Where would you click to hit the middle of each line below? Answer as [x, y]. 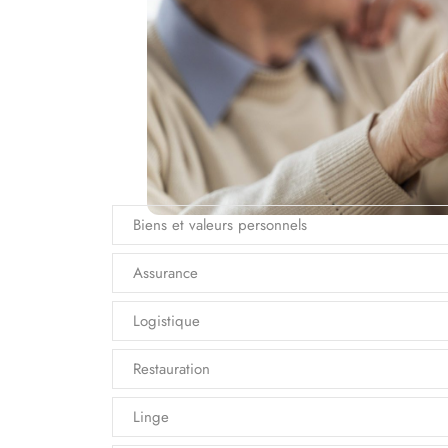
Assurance [165, 272]
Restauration [171, 368]
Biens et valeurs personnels [220, 224]
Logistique [166, 320]
